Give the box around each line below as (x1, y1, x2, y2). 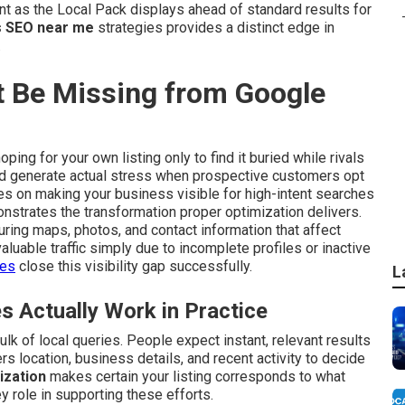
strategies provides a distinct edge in (94, 19, 334, 36)
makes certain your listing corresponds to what (46, 368, 345, 385)
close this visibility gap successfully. (15, 258, 252, 275)
